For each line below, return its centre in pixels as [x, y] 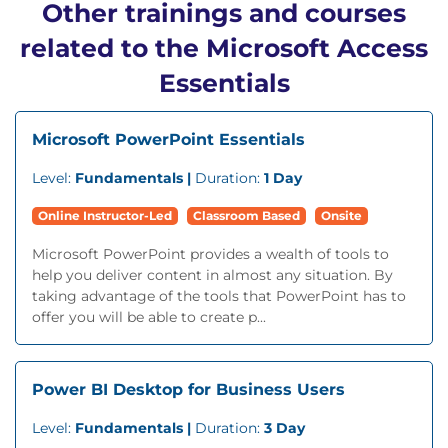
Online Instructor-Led [105, 215]
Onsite [341, 215]
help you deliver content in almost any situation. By [212, 275]
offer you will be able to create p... [149, 317]
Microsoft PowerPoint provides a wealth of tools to [210, 254]
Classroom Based [246, 215]
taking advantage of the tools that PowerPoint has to [219, 296]
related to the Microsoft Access [224, 48]
